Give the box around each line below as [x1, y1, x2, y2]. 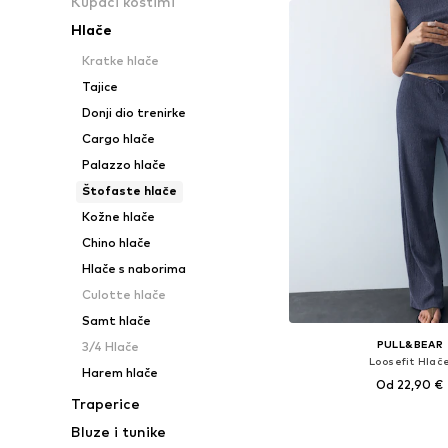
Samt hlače [81, 313, 151, 328]
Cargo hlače [81, 131, 155, 146]
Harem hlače [81, 365, 158, 380]
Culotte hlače [81, 287, 166, 302]
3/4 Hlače [81, 339, 139, 354]
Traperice [71, 395, 141, 412]
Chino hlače [81, 235, 151, 250]
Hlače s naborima [81, 261, 186, 276]
